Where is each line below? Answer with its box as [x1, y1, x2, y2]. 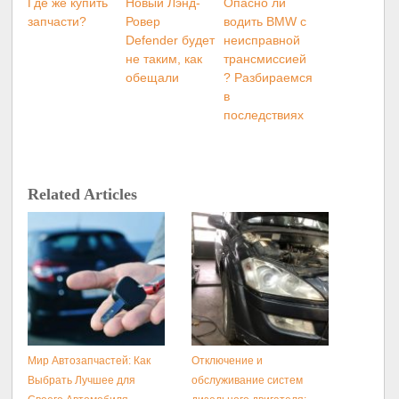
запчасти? [28, 14, 87, 28]
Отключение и [191, 354, 264, 367]
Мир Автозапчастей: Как [28, 354, 151, 367]
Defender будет [126, 33, 216, 47]
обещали [126, 70, 180, 85]
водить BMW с [224, 14, 307, 28]
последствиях [224, 108, 305, 122]
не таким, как [126, 52, 203, 66]
